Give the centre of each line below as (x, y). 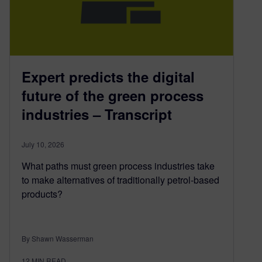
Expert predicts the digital (108, 76)
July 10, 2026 (43, 144)
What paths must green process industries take (118, 166)
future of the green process (113, 95)
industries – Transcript (97, 114)
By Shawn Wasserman (58, 238)
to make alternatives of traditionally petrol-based (120, 180)
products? (42, 194)
